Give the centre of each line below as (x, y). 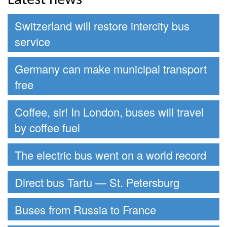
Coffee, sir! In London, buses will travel (109, 111)
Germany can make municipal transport (111, 68)
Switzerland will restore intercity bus (102, 25)
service (32, 41)
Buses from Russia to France (85, 209)
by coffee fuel (47, 127)
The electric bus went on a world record (110, 155)
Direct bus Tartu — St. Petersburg (97, 182)
